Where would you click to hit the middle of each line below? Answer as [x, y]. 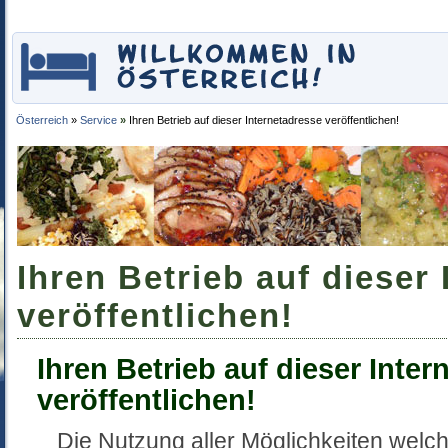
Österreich [42, 120]
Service [98, 120]
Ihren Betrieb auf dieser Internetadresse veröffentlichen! [264, 120]
